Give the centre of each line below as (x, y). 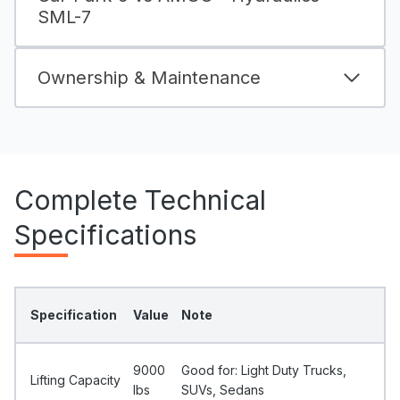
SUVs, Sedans (223, 389)
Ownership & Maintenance (149, 77)
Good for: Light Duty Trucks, (264, 370)
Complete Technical (140, 200)
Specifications (105, 234)
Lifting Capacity (75, 379)
